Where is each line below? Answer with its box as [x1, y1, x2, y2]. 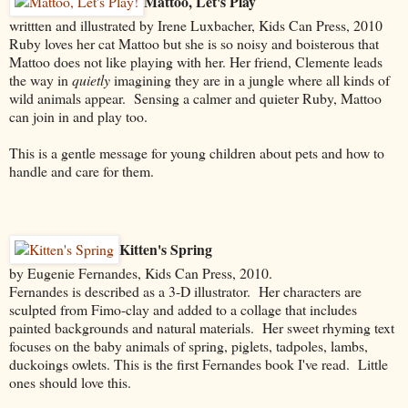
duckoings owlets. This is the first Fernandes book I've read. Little [9, 353, 388, 373]
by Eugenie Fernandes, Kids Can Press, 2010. [9, 262, 272, 282]
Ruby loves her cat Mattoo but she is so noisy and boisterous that [9, 33, 379, 53]
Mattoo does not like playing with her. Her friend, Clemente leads [9, 51, 382, 71]
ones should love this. [9, 372, 131, 392]
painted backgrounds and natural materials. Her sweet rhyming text [9, 317, 394, 337]
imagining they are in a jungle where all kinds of [114, 69, 390, 89]
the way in [9, 69, 72, 89]
